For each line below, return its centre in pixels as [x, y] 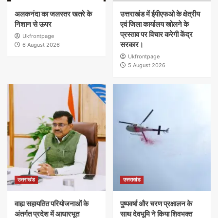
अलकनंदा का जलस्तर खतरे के [53, 14]
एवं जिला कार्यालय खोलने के [154, 24]
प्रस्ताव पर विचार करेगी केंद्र [156, 35]
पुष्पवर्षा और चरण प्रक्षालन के [156, 204]
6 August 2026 [41, 45]
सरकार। [132, 45]
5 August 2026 [146, 65]
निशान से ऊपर [33, 24]
